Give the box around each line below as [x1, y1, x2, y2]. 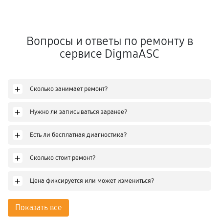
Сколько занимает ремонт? [30, 85, 108, 93]
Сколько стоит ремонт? [30, 153, 96, 162]
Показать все [15, 203, 62, 212]
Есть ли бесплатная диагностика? [30, 131, 127, 139]
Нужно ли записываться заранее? [30, 108, 128, 116]
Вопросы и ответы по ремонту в [26, 34, 193, 48]
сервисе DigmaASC [60, 47, 159, 61]
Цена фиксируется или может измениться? [30, 176, 154, 185]
